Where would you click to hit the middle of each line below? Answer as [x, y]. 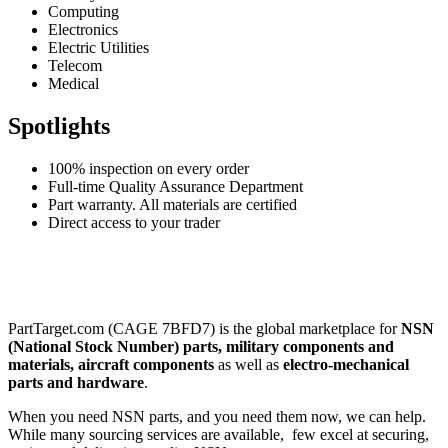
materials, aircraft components [111, 364]
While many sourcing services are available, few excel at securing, [218, 434]
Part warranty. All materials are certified [172, 204]
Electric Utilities [98, 47]
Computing [83, 11]
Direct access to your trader [134, 222]
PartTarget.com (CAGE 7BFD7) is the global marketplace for [204, 328]
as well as [248, 364]
